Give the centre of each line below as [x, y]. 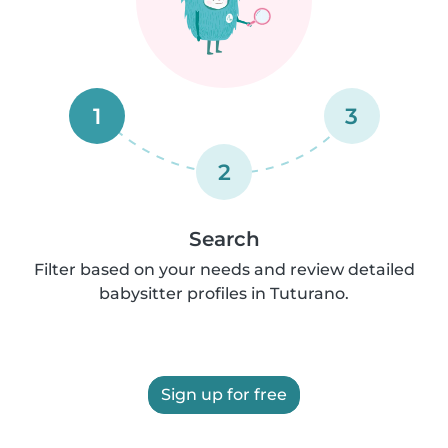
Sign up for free [224, 394]
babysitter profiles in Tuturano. [224, 293]
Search [224, 239]
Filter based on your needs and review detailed [224, 269]
